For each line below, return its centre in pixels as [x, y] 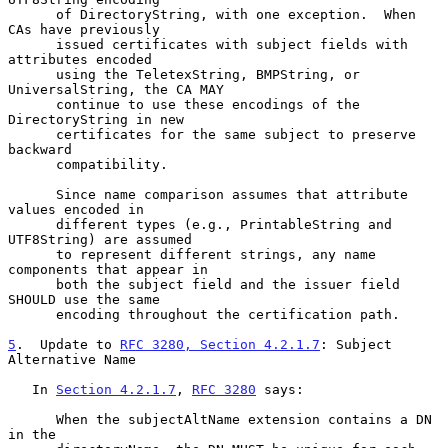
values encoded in [76, 209]
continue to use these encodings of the [32, 104]
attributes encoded [80, 59]
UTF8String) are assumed [100, 239]
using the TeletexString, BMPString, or [32, 74]
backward [40, 149]
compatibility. [32, 164]
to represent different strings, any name [32, 254]
